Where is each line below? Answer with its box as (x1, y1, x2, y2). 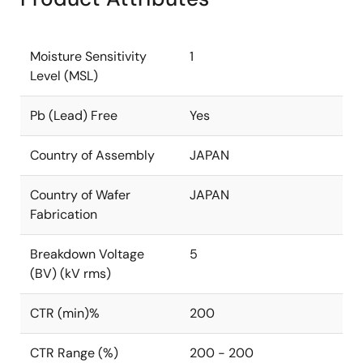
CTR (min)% (30, 305, 100, 322)
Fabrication (30, 206, 97, 223)
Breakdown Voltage (30, 246, 144, 263)
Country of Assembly (30, 147, 155, 164)
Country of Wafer (30, 186, 130, 203)
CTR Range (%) (30, 344, 118, 361)
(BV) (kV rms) (30, 265, 111, 282)
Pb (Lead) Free (30, 107, 117, 124)
